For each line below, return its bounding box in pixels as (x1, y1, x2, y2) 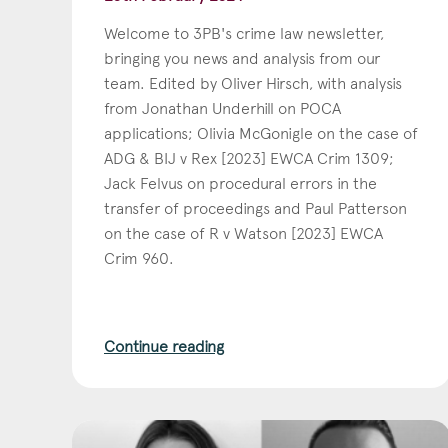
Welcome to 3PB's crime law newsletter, (104, 23, 384, 43)
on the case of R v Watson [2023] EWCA (104, 223, 383, 243)
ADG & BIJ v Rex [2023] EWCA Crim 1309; (104, 148, 394, 168)
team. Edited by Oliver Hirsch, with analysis (104, 73, 402, 93)
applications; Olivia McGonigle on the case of (104, 123, 418, 143)
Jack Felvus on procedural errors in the (104, 173, 377, 193)
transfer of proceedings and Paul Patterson (104, 198, 407, 218)
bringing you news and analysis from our (104, 48, 380, 68)
